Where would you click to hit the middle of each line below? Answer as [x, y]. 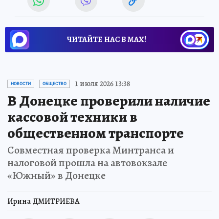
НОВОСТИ [21, 84]
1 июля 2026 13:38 [102, 84]
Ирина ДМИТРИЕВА [44, 202]
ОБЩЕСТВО [55, 84]
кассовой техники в [72, 117]
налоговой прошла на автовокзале [87, 163]
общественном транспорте [96, 133]
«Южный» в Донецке [56, 176]
